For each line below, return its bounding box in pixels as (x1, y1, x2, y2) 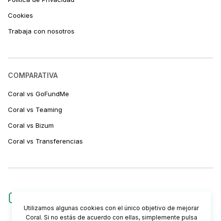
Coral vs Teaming (8, 105, 62, 113)
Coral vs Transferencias (8, 137, 83, 145)
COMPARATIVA (8, 71, 58, 79)
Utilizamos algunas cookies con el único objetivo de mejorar (24, 204, 199, 212)
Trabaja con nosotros (8, 27, 74, 35)
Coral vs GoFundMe (8, 89, 69, 98)
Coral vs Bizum (8, 121, 54, 129)
